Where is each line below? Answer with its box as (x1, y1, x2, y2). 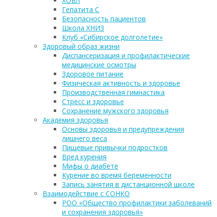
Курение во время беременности (62, 170, 171, 180)
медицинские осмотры (62, 60, 136, 70)
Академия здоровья (43, 115, 108, 125)
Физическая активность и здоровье (62, 78, 180, 88)
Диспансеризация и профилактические (62, 51, 190, 61)
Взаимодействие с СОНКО (43, 189, 130, 199)
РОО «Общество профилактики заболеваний (62, 198, 212, 208)
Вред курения (62, 152, 107, 162)
